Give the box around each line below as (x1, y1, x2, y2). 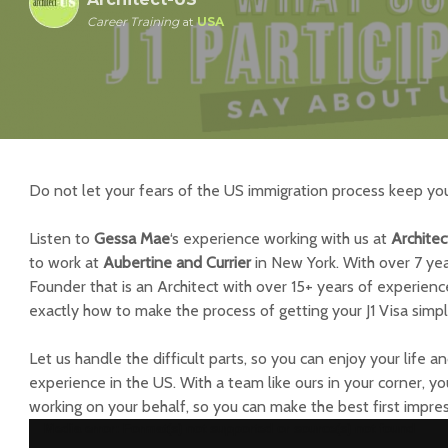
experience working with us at (179, 229, 391, 248)
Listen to (29, 229, 94, 248)
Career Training (87, 14, 179, 29)
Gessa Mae (94, 229, 170, 248)
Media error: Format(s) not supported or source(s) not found (44, 421, 415, 436)
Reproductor (28, 420, 114, 439)
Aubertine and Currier (103, 253, 251, 272)
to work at (29, 253, 103, 272)
